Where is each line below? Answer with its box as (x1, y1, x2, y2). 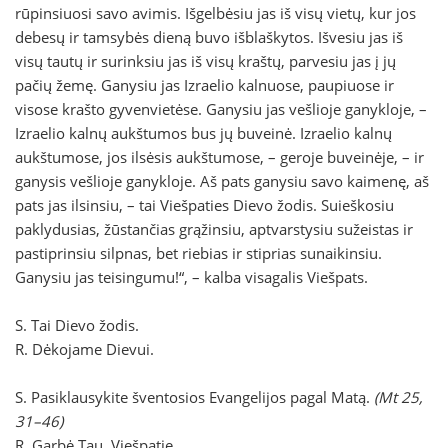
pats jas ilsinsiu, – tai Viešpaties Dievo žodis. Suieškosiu (15, 195, 394, 216)
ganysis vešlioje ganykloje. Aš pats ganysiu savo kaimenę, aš (15, 171, 429, 192)
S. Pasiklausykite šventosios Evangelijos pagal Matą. (15, 387, 374, 408)
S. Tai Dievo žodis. (15, 315, 139, 336)
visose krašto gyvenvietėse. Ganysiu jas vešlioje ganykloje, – (15, 99, 427, 120)
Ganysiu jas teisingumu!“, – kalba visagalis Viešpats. (15, 267, 368, 288)
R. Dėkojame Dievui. (15, 339, 154, 360)
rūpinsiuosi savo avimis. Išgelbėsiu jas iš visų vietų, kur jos (15, 3, 416, 24)
